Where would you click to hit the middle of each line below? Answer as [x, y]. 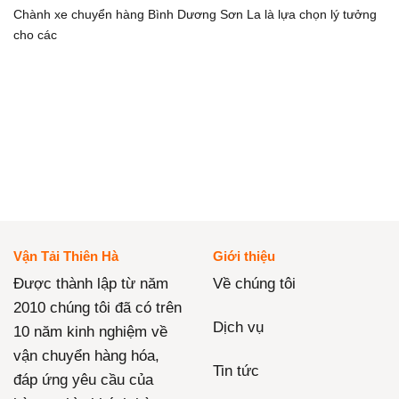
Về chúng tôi [254, 284]
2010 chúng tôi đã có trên [98, 308]
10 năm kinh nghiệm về [90, 332]
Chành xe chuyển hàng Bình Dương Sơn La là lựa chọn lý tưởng [195, 15]
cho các [35, 35]
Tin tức [236, 371]
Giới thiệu [244, 256]
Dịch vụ [238, 328]
